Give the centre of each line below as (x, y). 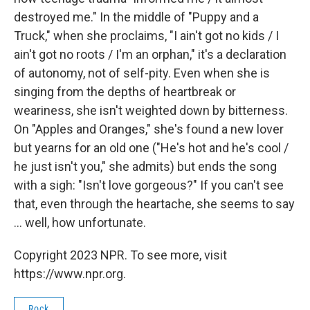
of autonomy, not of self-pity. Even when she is (142, 73)
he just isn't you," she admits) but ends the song (145, 166)
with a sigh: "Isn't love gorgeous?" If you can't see (149, 185)
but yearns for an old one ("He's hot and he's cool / (151, 147)
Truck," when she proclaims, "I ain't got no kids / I (146, 35)
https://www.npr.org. (70, 273)
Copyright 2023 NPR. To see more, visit (120, 255)
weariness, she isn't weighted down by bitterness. (151, 110)
